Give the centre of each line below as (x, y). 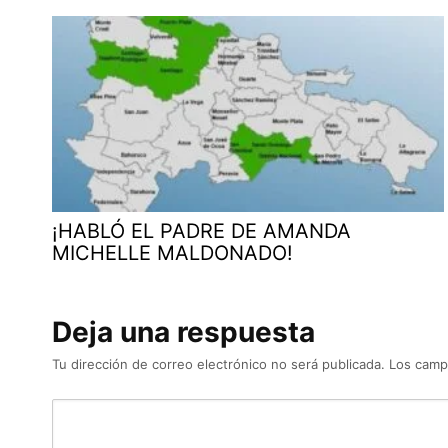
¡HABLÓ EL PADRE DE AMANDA (201, 230)
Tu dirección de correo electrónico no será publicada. (218, 363)
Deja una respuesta (183, 331)
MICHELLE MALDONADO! (172, 252)
